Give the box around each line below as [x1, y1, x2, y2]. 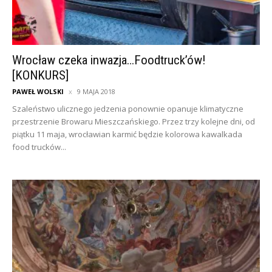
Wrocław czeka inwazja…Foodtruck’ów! [12, 53, 206, 68]
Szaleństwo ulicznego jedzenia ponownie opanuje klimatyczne [12, 103, 243, 115]
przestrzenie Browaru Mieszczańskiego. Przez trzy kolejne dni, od [12, 116, 255, 127]
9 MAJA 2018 [77, 87, 115, 97]
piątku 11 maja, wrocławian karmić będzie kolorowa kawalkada [12, 129, 242, 140]
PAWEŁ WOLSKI [12, 87, 64, 97]
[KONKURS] [12, 68, 69, 83]
